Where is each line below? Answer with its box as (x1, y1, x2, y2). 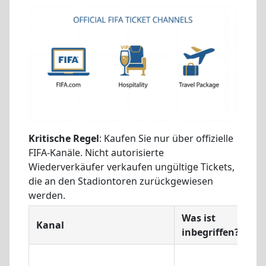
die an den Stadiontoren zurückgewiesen (28, 175, 213, 188)
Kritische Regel (28, 132, 99, 145)
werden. (28, 189, 65, 202)
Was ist (182, 211, 216, 224)
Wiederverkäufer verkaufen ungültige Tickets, (28, 160, 235, 174)
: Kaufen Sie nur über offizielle (99, 132, 233, 145)
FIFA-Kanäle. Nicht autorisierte (28, 146, 164, 160)
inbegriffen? (182, 225, 239, 239)
